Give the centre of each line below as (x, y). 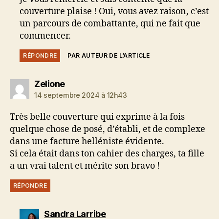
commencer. (45, 36)
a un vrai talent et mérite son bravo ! (85, 166)
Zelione (50, 84)
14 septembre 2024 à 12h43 (81, 95)
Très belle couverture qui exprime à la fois (97, 117)
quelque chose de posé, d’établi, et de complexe (108, 129)
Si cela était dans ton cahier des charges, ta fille (107, 153)
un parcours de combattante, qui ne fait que (110, 23)
